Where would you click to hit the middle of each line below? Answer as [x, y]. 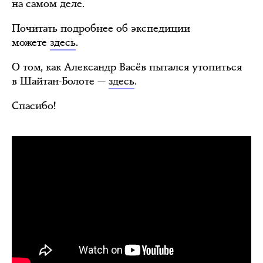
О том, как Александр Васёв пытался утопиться [127, 67]
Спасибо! [34, 106]
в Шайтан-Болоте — [60, 81]
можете [31, 42]
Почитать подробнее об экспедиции [101, 28]
